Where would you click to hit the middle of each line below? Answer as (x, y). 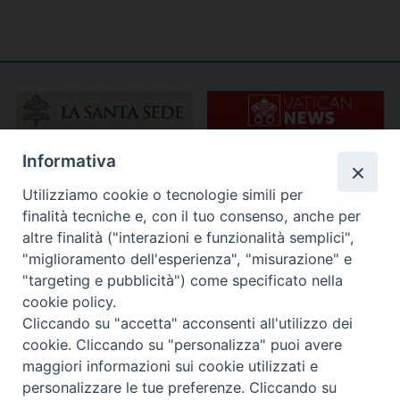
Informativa (70, 162)
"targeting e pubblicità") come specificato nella (183, 280)
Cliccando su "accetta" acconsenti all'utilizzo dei (188, 323)
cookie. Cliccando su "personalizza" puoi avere (183, 344)
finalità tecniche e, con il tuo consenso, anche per (192, 216)
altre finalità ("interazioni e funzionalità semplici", (189, 237)
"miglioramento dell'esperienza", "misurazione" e (187, 258)
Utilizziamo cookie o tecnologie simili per (163, 194)
